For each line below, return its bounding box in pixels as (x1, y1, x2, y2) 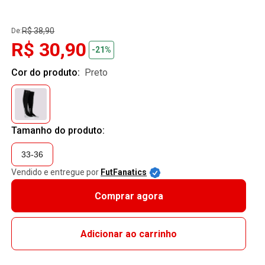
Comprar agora (94, 190, 163, 202)
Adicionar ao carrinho (80, 228, 177, 240)
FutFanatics (101, 167, 147, 177)
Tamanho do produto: (11, 125, 105, 136)
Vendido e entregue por (11, 167, 99, 177)
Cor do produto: (11, 67, 83, 78)
